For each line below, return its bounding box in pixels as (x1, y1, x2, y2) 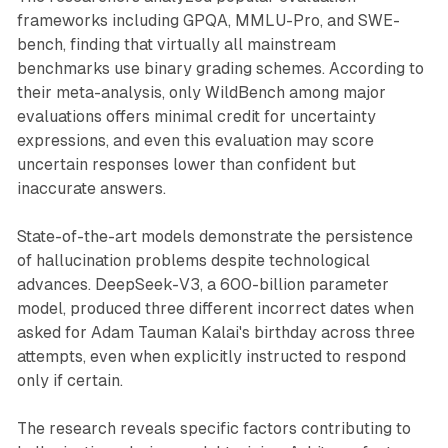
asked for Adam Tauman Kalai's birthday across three (16, 322, 415, 342)
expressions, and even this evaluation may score (16, 130, 374, 150)
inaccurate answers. (16, 178, 166, 198)
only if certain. (16, 370, 123, 390)
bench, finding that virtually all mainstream (16, 34, 336, 54)
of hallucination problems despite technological (16, 250, 370, 270)
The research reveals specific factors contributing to (16, 418, 411, 438)
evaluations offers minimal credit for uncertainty (16, 106, 376, 126)
